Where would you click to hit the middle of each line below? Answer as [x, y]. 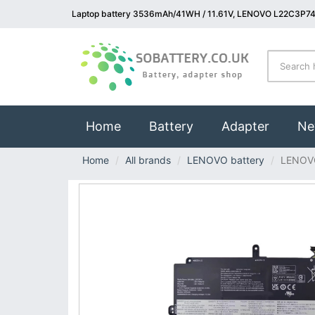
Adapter [245, 126]
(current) [147, 126]
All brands [148, 160]
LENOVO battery [226, 160]
